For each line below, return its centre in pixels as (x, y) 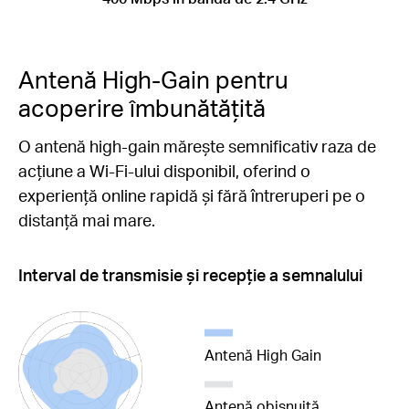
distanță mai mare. (87, 220)
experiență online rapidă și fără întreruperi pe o (192, 195)
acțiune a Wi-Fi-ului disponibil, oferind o (164, 170)
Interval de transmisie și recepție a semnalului (190, 275)
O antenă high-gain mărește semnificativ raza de (197, 146)
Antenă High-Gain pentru (153, 79)
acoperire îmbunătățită (142, 108)
